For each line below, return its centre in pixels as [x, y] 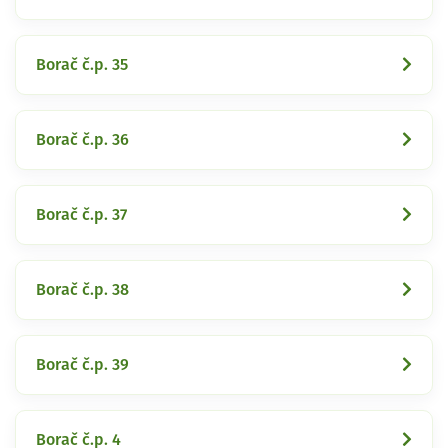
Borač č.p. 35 [82, 64]
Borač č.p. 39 [82, 364]
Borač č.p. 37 [81, 214]
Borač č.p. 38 [82, 289]
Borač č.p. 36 [82, 139]
